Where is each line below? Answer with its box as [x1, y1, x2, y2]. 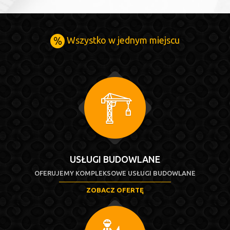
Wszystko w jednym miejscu [65, 34, 180, 45]
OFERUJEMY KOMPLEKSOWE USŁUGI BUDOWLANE [34, 169, 196, 177]
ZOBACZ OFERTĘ [86, 186, 144, 194]
